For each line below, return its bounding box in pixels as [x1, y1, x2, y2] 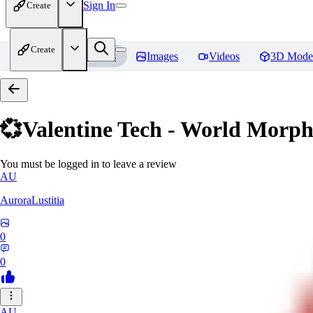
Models [83, 50, 116, 62]
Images [147, 50, 178, 62]
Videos [209, 50, 240, 62]
